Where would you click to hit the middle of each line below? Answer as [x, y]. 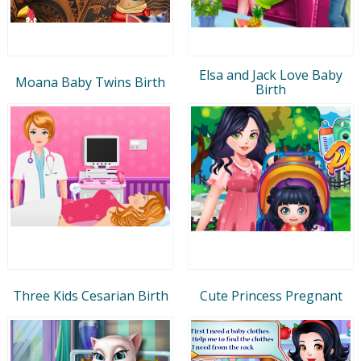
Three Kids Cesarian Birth [90, 295]
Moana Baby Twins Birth [90, 82]
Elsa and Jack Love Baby [271, 75]
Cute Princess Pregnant [271, 295]
